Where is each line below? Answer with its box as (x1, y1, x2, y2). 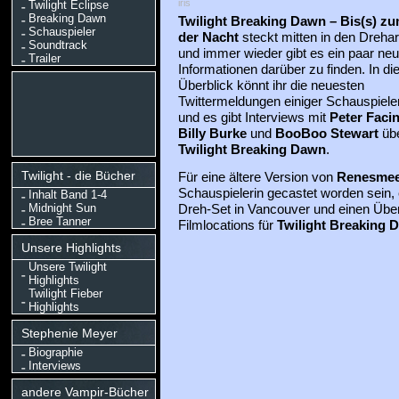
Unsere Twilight (28, 260, 107, 273)
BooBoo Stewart (274, 126, 379, 141)
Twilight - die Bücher (20, 168, 135, 183)
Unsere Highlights (20, 240, 121, 255)
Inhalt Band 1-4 (28, 188, 107, 201)
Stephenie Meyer (20, 326, 118, 340)
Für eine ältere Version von (177, 170, 337, 185)
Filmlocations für (177, 218, 277, 233)
